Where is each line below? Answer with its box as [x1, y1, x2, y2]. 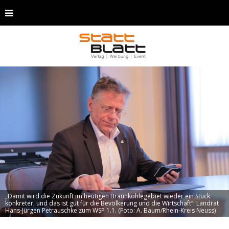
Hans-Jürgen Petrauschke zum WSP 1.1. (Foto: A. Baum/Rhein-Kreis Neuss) [5, 206, 216, 215]
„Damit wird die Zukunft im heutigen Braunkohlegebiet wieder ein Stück [5, 192, 210, 201]
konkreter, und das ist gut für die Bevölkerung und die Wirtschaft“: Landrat [5, 199, 219, 208]
